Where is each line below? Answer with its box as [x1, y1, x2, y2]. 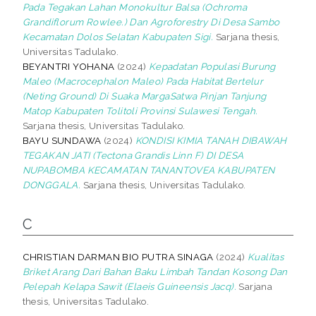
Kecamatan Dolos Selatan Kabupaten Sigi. [22, 30, 214, 42]
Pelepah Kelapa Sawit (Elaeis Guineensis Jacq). [22, 280, 237, 292]
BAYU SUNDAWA [22, 134, 102, 146]
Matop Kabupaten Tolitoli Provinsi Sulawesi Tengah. [22, 104, 258, 116]
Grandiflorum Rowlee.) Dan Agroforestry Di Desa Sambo [22, 16, 280, 28]
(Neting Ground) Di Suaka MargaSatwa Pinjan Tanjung [22, 90, 267, 102]
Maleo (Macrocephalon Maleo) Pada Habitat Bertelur [22, 75, 264, 87]
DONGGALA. [22, 178, 81, 190]
